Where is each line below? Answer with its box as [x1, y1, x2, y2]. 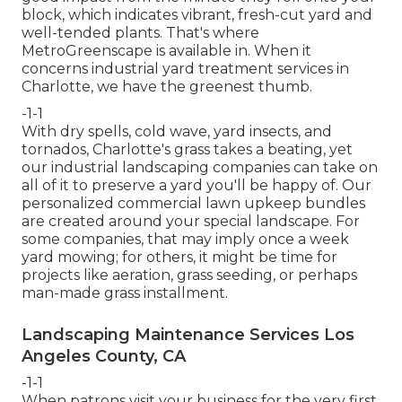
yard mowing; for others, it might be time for [22, 249, 337, 267]
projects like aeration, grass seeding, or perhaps [22, 267, 357, 284]
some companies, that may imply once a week [22, 231, 349, 249]
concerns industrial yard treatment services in [22, 60, 349, 78]
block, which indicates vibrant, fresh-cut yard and [22, 6, 372, 24]
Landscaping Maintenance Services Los [22, 325, 354, 345]
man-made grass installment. [22, 284, 228, 302]
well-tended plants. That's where [22, 24, 259, 42]
